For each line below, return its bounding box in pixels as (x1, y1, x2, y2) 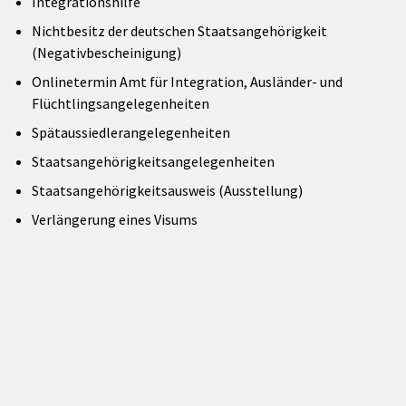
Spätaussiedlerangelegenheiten (32, 122, 230, 141)
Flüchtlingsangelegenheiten (32, 93, 209, 112)
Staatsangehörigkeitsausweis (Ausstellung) (32, 180, 303, 199)
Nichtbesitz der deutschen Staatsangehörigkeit (32, 21, 327, 40)
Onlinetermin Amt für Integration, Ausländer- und (32, 72, 343, 91)
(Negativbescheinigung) (32, 43, 181, 62)
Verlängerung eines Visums (32, 209, 198, 228)
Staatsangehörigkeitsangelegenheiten (32, 151, 275, 170)
